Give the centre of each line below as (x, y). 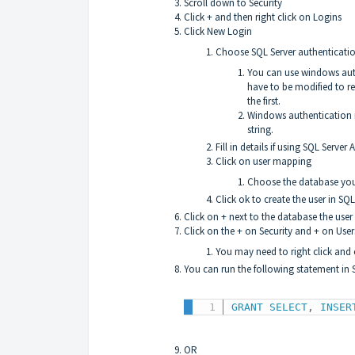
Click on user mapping (263, 161)
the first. (264, 101)
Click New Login (218, 31)
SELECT (289, 307)
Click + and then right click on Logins (263, 17)
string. (260, 129)
